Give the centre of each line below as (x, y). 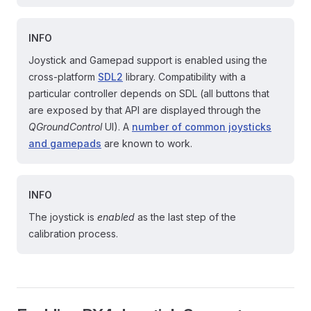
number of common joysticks (202, 127)
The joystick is (63, 217)
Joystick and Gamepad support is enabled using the (148, 60)
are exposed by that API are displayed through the (145, 110)
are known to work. (147, 143)
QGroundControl (65, 127)
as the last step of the (185, 217)
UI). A (117, 127)
